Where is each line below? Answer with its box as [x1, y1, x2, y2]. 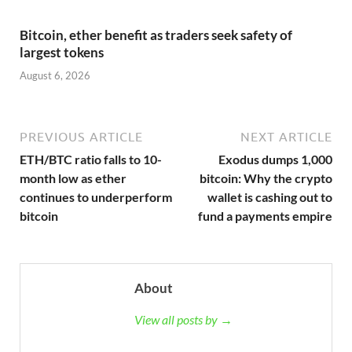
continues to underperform [20, 189, 172, 204]
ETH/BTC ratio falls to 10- [20, 151, 162, 167]
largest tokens [20, 44, 104, 61]
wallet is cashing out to [207, 189, 332, 204]
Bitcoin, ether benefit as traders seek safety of [20, 27, 292, 44]
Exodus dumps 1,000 [218, 151, 332, 167]
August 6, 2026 [20, 68, 90, 82]
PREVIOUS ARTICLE [20, 129, 143, 144]
